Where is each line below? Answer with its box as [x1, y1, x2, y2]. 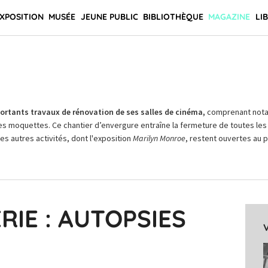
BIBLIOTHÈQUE [142, 11, 203, 22]
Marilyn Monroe [132, 133, 185, 144]
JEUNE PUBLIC [80, 11, 138, 22]
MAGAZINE [208, 11, 251, 22]
